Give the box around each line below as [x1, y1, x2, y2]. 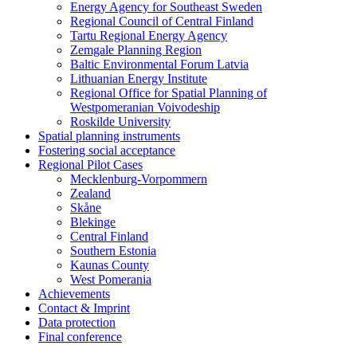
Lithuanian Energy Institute [70, 72, 207, 86]
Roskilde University [70, 115, 171, 129]
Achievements [38, 287, 110, 301]
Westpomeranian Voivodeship [70, 100, 220, 115]
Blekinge [70, 215, 116, 229]
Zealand [70, 186, 111, 201]
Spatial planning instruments [38, 129, 180, 143]
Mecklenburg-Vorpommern [70, 172, 207, 186]
